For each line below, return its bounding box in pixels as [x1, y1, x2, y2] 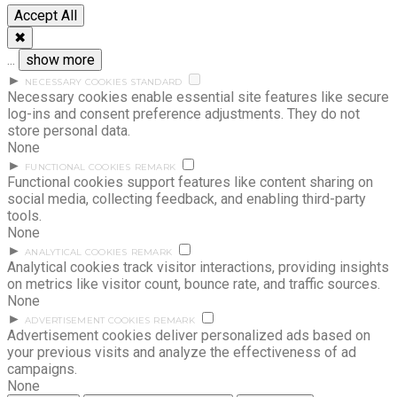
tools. [7, 206, 42, 224]
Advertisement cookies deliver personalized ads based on [7, 326, 370, 344]
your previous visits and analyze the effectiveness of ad [7, 343, 356, 361]
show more [26, 51, 95, 68]
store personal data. [7, 121, 130, 139]
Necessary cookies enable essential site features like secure [7, 88, 389, 105]
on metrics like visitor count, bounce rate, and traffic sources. [7, 275, 380, 292]
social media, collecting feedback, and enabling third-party [7, 190, 366, 207]
